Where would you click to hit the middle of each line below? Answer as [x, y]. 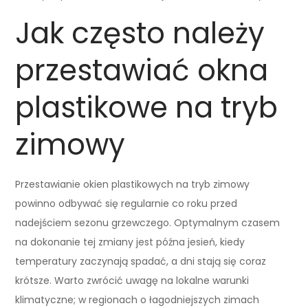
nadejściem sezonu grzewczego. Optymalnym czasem [148, 222]
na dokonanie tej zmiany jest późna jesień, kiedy [130, 242]
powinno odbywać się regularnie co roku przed [126, 203]
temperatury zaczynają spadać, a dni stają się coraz [141, 261]
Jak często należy [140, 33]
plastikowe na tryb [147, 107]
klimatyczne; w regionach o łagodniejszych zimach [137, 299]
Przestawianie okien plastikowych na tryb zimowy [133, 184]
